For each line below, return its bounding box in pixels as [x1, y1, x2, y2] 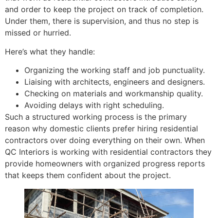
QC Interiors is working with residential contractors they [5, 146, 212, 157]
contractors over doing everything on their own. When [5, 135, 205, 145]
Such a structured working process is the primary [5, 111, 187, 122]
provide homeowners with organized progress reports [5, 158, 205, 168]
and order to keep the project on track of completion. [5, 4, 203, 15]
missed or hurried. [5, 28, 71, 38]
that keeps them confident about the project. [5, 170, 171, 180]
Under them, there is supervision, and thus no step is [5, 16, 199, 26]
